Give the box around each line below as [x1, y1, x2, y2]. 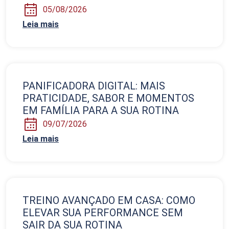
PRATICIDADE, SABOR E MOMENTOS [22, 91, 194, 104]
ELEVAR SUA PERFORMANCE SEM [22, 206, 183, 219]
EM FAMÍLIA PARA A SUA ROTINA [22, 104, 179, 117]
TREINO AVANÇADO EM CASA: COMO [22, 194, 195, 207]
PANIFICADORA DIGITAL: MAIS [22, 79, 165, 92]
